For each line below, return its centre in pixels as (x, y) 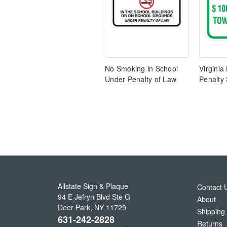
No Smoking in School (141, 69)
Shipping (211, 212)
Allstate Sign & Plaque (93, 186)
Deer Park (74, 207)
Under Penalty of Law (141, 79)
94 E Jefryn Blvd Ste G (94, 197)
